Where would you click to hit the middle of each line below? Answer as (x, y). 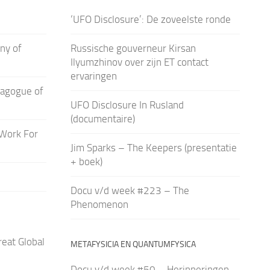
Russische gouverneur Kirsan (133, 48)
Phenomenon (99, 204)
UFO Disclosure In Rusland (127, 105)
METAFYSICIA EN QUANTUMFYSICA (133, 244)
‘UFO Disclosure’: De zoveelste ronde (150, 19)
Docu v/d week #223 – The (130, 190)
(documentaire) (102, 118)
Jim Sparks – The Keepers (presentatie (153, 147)
